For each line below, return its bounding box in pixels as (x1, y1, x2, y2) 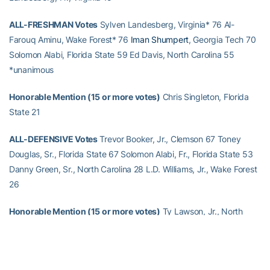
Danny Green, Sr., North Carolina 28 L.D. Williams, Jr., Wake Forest (9, 164, 257, 174)
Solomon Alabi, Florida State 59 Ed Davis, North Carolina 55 (9, 49, 234, 60)
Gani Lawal (54, 221, 95, 231)
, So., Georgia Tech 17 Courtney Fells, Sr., (95, 221, 250, 231)
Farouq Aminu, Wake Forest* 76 (9, 34, 131, 45)
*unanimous (9, 64, 54, 75)
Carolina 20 (9, 221, 54, 231)
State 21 (9, 107, 40, 117)
